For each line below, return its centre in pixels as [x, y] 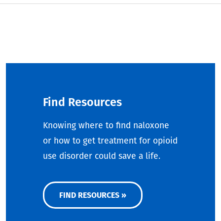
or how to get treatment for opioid [110, 141]
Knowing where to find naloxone [106, 126]
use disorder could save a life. [102, 156]
